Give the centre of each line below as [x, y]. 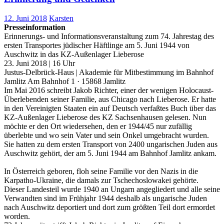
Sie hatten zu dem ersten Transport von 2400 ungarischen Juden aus [111, 144]
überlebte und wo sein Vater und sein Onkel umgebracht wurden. [106, 135]
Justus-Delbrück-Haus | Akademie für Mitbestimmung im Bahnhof [109, 72]
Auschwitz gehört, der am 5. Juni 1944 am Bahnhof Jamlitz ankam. [110, 153]
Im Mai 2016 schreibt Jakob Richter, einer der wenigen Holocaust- [109, 90]
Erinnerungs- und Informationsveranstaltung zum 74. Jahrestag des [109, 36]
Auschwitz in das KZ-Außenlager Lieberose [74, 54]
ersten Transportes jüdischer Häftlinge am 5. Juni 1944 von [97, 45]
